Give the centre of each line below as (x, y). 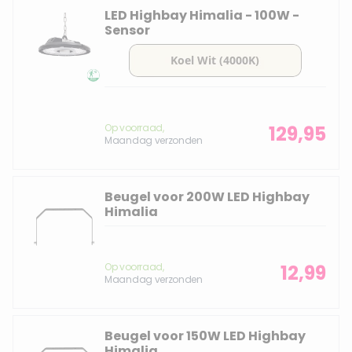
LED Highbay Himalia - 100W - (202, 15)
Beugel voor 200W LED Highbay (207, 197)
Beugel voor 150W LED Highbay (205, 336)
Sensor (127, 30)
